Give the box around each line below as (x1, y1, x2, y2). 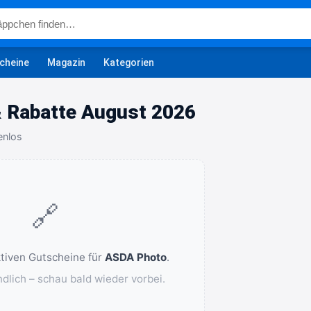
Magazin (47, 56, 85, 68)
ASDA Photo (104, 251, 167, 264)
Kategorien (103, 56, 154, 68)
